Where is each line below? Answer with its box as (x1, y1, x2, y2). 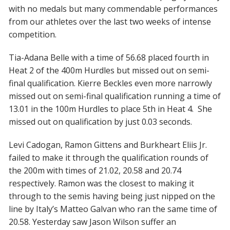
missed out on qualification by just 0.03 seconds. (9, 116, 192, 127)
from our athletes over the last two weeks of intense (9, 15, 211, 27)
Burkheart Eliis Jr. (140, 139, 207, 150)
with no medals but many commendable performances (9, 3, 218, 14)
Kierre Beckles (78, 77, 132, 89)
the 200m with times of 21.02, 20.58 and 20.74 (9, 164, 181, 176)
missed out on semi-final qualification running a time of (9, 90, 221, 102)
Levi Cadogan (9, 139, 61, 150)
